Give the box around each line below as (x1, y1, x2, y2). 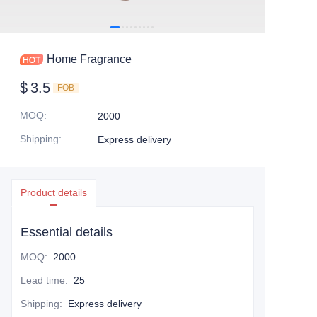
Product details (21, 187, 87, 198)
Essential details (21, 225, 113, 239)
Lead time (21, 275, 65, 286)
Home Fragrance (47, 53, 132, 65)
